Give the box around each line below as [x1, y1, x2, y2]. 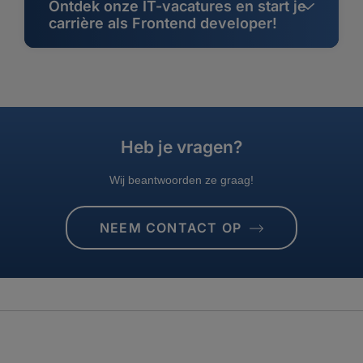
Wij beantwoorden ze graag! [109, 173, 254, 186]
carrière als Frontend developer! [49, 14, 277, 32]
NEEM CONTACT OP [100, 219, 241, 236]
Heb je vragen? [121, 136, 242, 157]
